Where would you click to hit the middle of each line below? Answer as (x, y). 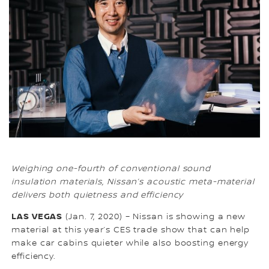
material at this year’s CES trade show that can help (131, 230)
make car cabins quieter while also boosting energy (130, 243)
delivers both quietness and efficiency (98, 195)
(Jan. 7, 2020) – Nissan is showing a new (154, 217)
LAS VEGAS (37, 217)
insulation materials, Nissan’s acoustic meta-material (133, 182)
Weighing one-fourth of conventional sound (111, 169)
